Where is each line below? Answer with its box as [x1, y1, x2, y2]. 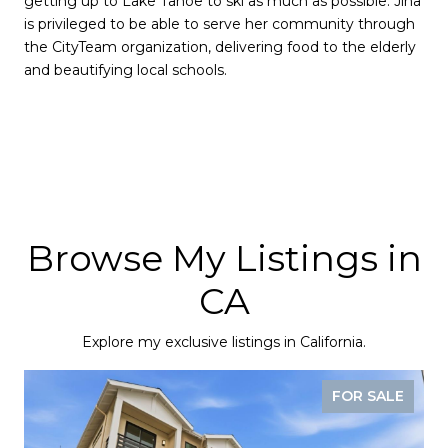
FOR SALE [332, 386, 404, 405]
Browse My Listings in [26, 235, 422, 280]
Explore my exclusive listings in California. [82, 332, 366, 351]
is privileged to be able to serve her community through [24, 15, 415, 34]
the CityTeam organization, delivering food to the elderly [24, 38, 416, 57]
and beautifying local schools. [24, 61, 231, 80]
